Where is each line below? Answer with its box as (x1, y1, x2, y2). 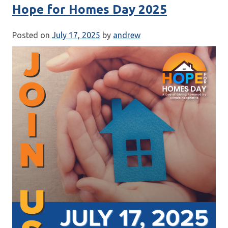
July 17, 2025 (52, 30, 100, 40)
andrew (113, 30, 140, 40)
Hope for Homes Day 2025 (12, 2, 167, 16)
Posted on (12, 30, 52, 40)
